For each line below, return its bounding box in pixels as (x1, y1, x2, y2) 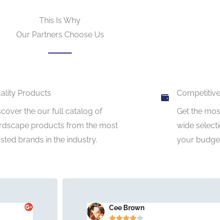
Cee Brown (109, 203, 144, 212)
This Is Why (39, 15, 81, 25)
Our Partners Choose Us (16, 29, 104, 39)
